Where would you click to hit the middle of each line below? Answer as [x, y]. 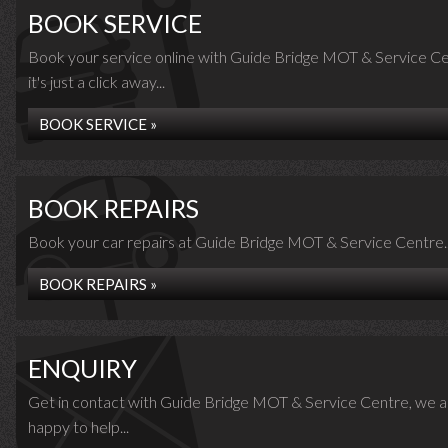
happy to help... [78, 426]
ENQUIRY [82, 368]
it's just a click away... [96, 81]
